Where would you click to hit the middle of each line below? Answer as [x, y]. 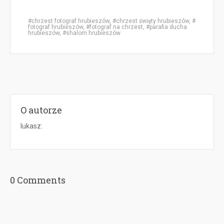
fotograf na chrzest [116, 27]
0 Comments [38, 180]
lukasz [31, 126]
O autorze [41, 110]
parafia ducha [168, 27]
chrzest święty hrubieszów [152, 21]
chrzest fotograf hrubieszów [70, 21]
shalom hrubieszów [93, 33]
